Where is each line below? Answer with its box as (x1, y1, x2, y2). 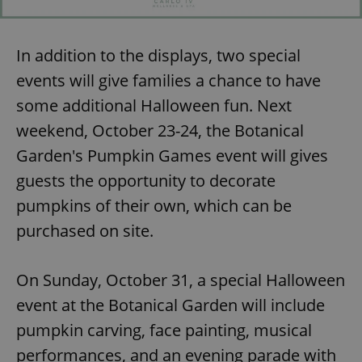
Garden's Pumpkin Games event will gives (16, 144, 328, 166)
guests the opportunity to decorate (16, 169, 276, 192)
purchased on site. (16, 219, 154, 242)
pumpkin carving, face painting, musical (16, 318, 312, 341)
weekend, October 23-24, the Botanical (16, 119, 304, 141)
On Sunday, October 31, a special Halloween (16, 268, 345, 291)
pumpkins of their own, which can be (16, 194, 292, 217)
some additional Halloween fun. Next (16, 94, 292, 116)
